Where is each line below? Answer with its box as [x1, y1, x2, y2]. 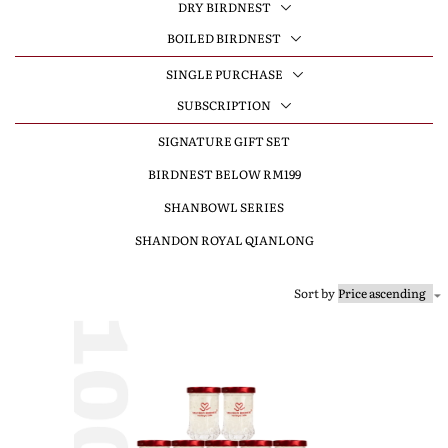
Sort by [294, 284, 335, 302]
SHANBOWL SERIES [164, 198, 284, 216]
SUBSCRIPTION [177, 96, 271, 114]
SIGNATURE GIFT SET [158, 132, 290, 150]
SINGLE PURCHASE [165, 65, 283, 83]
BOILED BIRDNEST [167, 29, 281, 47]
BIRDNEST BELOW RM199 [147, 165, 301, 183]
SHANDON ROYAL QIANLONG [134, 231, 314, 249]
